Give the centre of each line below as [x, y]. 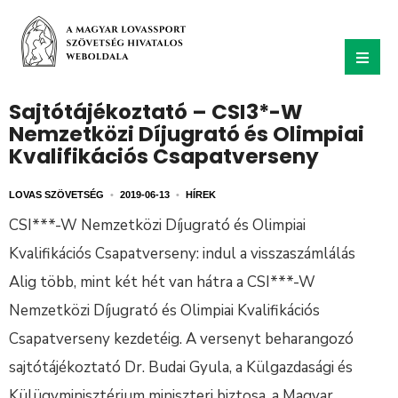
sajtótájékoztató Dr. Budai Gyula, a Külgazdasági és [181, 367]
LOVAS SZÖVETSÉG [56, 195]
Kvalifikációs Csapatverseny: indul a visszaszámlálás [182, 254]
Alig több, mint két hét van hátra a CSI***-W [162, 282]
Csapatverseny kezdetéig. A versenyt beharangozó [181, 339]
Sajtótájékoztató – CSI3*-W [155, 112]
